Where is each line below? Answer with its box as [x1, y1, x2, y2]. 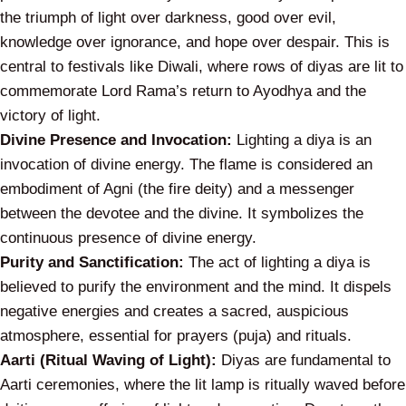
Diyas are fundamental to [217, 352, 391, 370]
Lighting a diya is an [232, 131, 372, 150]
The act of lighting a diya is [184, 254, 371, 272]
